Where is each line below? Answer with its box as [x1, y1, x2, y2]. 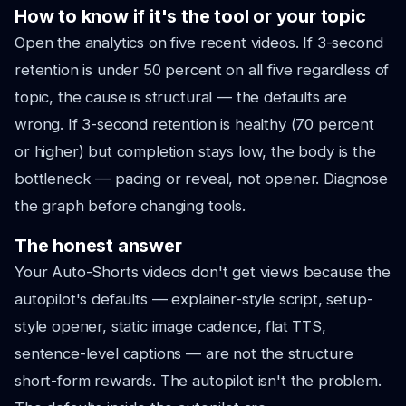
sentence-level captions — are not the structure [14, 344, 353, 362]
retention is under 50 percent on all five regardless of [14, 61, 390, 79]
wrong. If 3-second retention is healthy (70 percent [14, 115, 374, 133]
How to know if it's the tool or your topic [14, 5, 366, 27]
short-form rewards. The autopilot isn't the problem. [14, 372, 382, 390]
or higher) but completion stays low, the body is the [14, 142, 376, 160]
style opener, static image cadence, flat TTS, [14, 317, 326, 335]
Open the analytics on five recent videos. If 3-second [14, 34, 383, 52]
